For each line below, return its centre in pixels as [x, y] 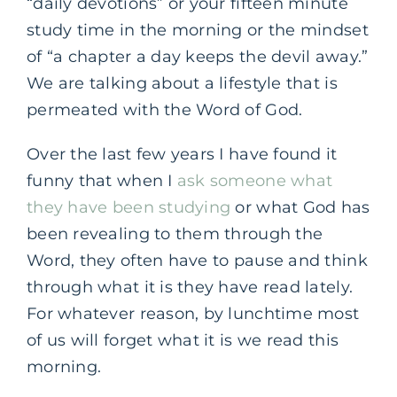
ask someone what [255, 180]
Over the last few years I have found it [182, 154]
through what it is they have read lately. [190, 287]
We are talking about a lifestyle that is [182, 83]
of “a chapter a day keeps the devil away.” [198, 56]
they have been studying [129, 207]
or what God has [300, 207]
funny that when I [102, 180]
